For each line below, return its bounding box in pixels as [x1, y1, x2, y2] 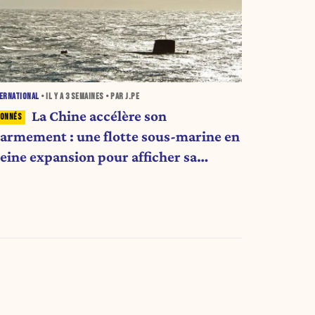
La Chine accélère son [31, 107, 167, 124]
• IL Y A [39, 91, 65, 103]
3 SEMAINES [65, 91, 104, 103]
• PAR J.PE [103, 91, 140, 103]
